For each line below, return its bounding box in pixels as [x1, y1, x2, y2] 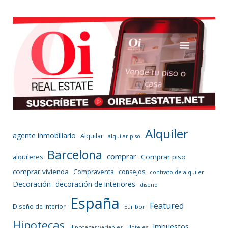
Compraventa [73, 167, 114, 176]
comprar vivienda [13, 166, 69, 176]
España [70, 192, 120, 213]
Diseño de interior [13, 202, 66, 210]
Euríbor [124, 202, 145, 210]
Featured [150, 199, 184, 211]
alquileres [13, 152, 43, 161]
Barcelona [47, 146, 102, 163]
